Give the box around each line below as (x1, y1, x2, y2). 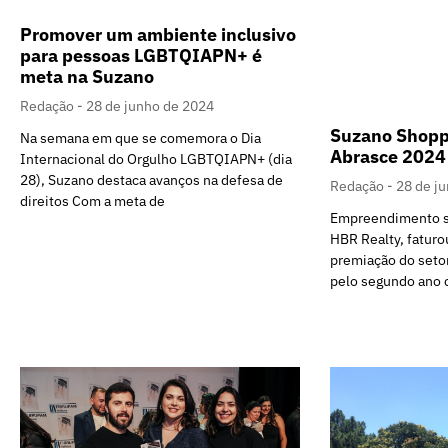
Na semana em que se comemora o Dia (20, 128, 261, 147)
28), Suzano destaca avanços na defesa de (20, 170, 283, 189)
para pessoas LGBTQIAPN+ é (20, 43, 262, 67)
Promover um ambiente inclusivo (20, 22, 296, 46)
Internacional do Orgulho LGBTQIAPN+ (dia (20, 149, 292, 168)
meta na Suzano (20, 64, 154, 88)
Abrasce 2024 (330, 145, 446, 169)
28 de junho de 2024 (86, 96, 214, 115)
